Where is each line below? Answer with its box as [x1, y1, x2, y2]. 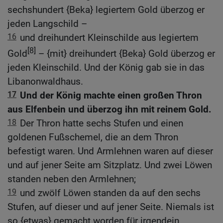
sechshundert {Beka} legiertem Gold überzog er [7, 3, 205, 15]
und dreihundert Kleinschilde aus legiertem [20, 31, 199, 43]
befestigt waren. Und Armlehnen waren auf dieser [7, 145, 213, 157]
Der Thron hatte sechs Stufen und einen [20, 117, 183, 129]
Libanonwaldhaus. [7, 76, 83, 88]
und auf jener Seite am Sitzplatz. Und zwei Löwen [7, 159, 212, 171]
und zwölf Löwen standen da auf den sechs [20, 187, 201, 199]
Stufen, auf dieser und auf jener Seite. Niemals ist [7, 201, 214, 213]
